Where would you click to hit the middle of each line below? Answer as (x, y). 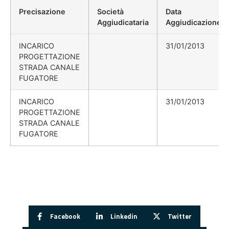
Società (110, 12)
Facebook (65, 216)
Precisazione (42, 12)
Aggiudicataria (123, 22)
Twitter (179, 216)
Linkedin (124, 216)
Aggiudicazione (193, 22)
